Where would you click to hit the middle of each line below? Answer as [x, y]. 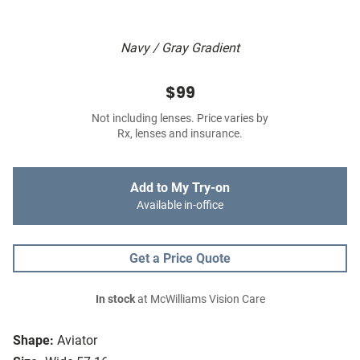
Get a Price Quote [180, 259]
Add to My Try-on [180, 188]
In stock [115, 300]
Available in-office [180, 206]
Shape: [33, 341]
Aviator [77, 341]
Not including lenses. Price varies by [180, 119]
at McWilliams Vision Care [200, 300]
